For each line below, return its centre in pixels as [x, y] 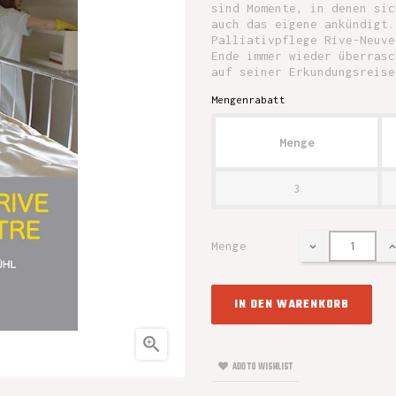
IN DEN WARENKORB [292, 305]
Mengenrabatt [248, 99]
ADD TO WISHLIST [263, 367]
